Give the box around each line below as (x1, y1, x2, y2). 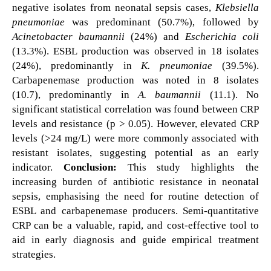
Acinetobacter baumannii (11, 30, 125, 42)
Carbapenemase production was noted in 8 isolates (11, 74, 260, 86)
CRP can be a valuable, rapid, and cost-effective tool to (11, 219, 260, 231)
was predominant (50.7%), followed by (64, 16, 260, 28)
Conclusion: (63, 161, 117, 173)
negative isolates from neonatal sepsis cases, (11, 1, 216, 13)
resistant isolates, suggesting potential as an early (11, 146, 260, 158)
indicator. (11, 161, 64, 173)
